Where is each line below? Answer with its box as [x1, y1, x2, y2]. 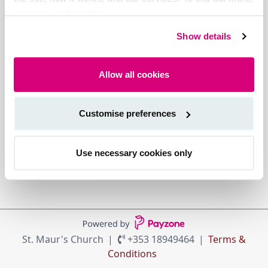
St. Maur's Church [22, 233, 106, 246]
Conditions [107, 247, 157, 260]
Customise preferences [78, 108, 176, 118]
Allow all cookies [99, 69, 169, 80]
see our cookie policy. [14, 7, 111, 18]
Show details [176, 31, 232, 41]
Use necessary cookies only [76, 147, 192, 158]
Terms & [208, 233, 246, 246]
